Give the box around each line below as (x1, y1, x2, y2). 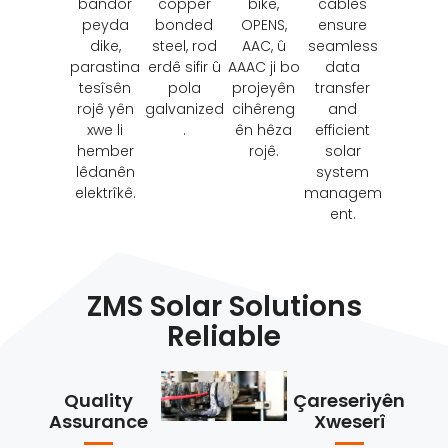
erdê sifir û (147, 56, 221, 77)
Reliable (167, 317, 281, 357)
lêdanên (75, 161, 135, 182)
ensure (318, 14, 368, 35)
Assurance (49, 408, 149, 434)
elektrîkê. (74, 182, 136, 203)
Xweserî (313, 408, 385, 434)
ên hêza (235, 119, 293, 140)
